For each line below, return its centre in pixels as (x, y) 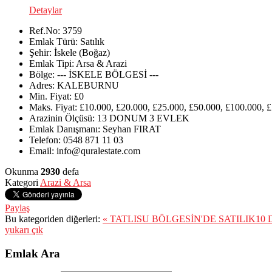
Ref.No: (45, 30)
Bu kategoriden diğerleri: (53, 219)
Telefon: (45, 140)
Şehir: (40, 52)
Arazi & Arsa (66, 182)
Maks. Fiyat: (53, 107)
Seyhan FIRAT (132, 129)
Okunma (23, 171)
